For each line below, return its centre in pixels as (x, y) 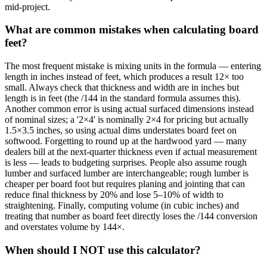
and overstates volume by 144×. (65, 227)
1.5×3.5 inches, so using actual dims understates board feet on (121, 131)
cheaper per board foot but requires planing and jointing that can (125, 184)
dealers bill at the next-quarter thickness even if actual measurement (131, 152)
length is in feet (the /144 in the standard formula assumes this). (123, 98)
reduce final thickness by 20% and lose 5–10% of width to (114, 195)
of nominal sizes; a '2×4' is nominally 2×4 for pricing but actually (127, 120)
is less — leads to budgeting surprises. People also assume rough (126, 163)
